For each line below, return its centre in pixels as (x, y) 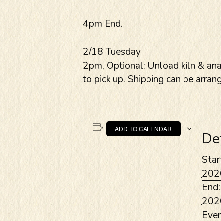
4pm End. (103, 23)
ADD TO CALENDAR (143, 128)
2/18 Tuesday (112, 52)
